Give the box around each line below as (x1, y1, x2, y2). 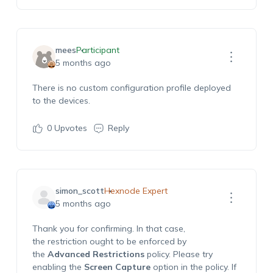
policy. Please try (144, 249, 213, 260)
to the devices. (32, 95, 90, 106)
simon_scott (55, 185, 104, 196)
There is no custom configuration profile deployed (32, 82, 231, 93)
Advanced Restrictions (47, 249, 144, 260)
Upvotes (51, 122, 87, 133)
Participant (76, 44, 119, 55)
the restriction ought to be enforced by (32, 236, 186, 247)
